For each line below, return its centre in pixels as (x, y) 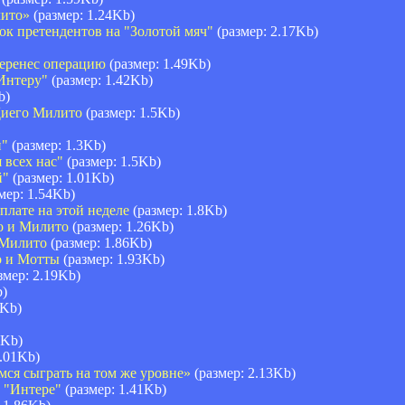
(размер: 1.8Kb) (178, 210)
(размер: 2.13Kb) (243, 372)
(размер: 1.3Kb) (57, 145)
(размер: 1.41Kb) (114, 389)
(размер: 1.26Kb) (121, 226)
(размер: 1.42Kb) (100, 80)
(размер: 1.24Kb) (82, 14)
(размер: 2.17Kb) (266, 31)
